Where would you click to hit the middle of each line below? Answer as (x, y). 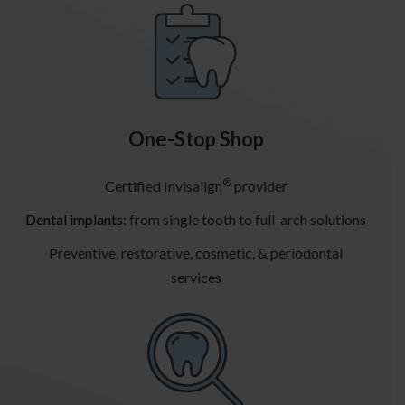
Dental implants (74, 220)
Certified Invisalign (163, 186)
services (196, 278)
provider (259, 186)
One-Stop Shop (196, 139)
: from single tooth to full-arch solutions (245, 220)
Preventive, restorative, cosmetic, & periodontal (196, 253)
